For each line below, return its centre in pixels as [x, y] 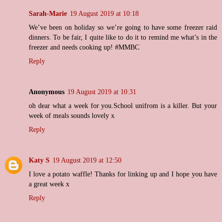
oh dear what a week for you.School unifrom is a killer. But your [123, 106]
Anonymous [47, 92]
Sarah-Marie [48, 14]
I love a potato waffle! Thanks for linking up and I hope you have [123, 174]
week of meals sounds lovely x [72, 116]
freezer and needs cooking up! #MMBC [84, 47]
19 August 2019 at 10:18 [104, 14]
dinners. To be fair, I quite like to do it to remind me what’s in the [123, 37]
